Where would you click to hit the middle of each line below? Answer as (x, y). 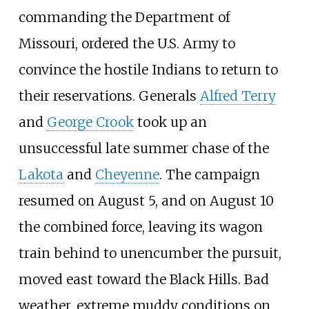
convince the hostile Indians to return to (148, 69)
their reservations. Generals (109, 96)
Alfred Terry (238, 96)
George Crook (90, 122)
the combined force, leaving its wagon (140, 227)
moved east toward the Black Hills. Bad (143, 279)
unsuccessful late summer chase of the (143, 148)
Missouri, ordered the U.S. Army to (127, 43)
